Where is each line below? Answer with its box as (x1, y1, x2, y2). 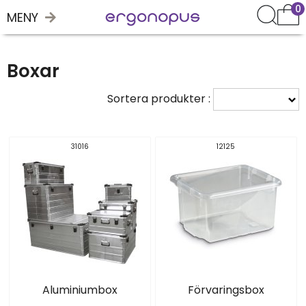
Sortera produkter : (107, 91, 213, 107)
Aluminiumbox (42, 281, 117, 298)
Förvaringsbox (187, 281, 264, 298)
